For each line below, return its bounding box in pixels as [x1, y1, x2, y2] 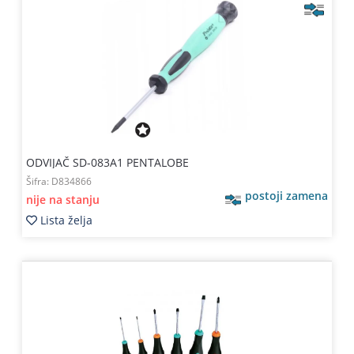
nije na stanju [25, 192, 100, 207]
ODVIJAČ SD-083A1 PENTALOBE [25, 155, 189, 170]
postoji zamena [245, 188, 329, 203]
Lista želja [40, 213, 92, 228]
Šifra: [25, 175, 51, 188]
